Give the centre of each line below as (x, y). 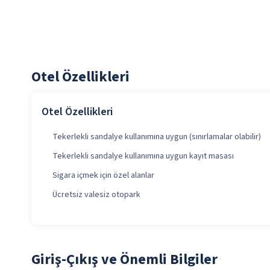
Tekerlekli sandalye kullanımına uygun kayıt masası (143, 156)
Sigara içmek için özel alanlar (103, 176)
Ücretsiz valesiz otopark (96, 195)
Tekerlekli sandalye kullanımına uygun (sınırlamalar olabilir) (157, 137)
